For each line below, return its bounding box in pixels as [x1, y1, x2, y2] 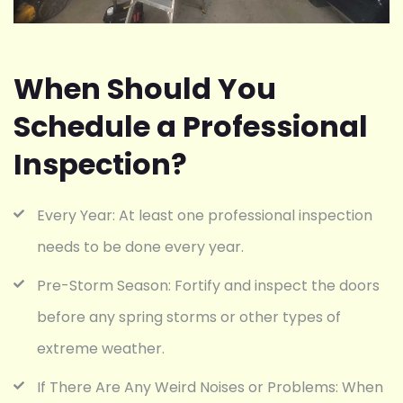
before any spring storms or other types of [37, 306, 341, 327]
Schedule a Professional [13, 105, 368, 147]
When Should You [13, 67, 276, 109]
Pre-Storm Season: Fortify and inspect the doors [37, 274, 380, 296]
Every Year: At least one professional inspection [37, 204, 372, 226]
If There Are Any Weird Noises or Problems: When [37, 376, 383, 398]
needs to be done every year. [37, 236, 244, 257]
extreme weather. [37, 337, 165, 359]
